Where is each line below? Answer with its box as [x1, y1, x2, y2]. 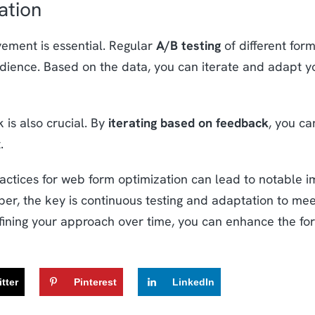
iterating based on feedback [108, 114, 269, 131]
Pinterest [73, 276, 117, 288]
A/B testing [155, 37, 221, 53]
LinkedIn [172, 276, 215, 288]
